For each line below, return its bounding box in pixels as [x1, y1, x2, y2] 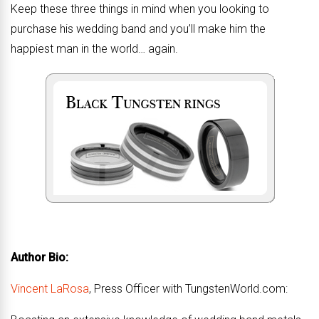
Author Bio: [11, 251, 68, 264]
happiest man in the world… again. [11, 42, 178, 56]
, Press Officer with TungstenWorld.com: [89, 282, 288, 296]
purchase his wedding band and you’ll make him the [11, 22, 266, 36]
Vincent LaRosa [11, 282, 89, 296]
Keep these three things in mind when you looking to [11, 2, 269, 16]
